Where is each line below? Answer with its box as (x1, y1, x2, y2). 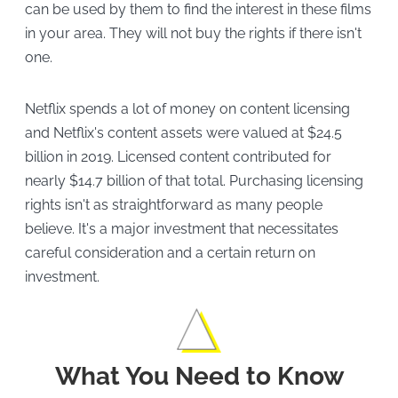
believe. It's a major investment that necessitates (24, 219, 338, 237)
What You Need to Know (54, 361, 344, 391)
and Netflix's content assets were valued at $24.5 (24, 123, 342, 141)
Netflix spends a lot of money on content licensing (24, 99, 350, 117)
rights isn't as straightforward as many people (24, 195, 322, 213)
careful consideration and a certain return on (24, 243, 315, 261)
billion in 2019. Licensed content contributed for (24, 147, 331, 165)
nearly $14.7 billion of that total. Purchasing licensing (24, 171, 363, 189)
